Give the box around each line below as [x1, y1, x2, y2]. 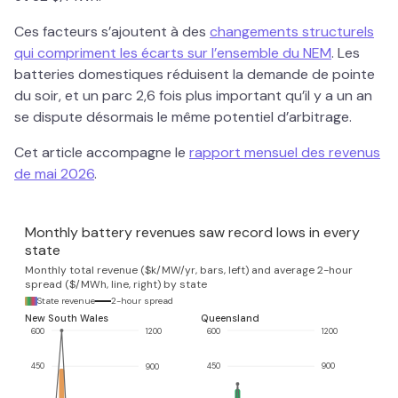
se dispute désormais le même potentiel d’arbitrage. [14, 107, 352, 126]
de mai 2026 [14, 164, 94, 183]
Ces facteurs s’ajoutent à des [14, 22, 210, 41]
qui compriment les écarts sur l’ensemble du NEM [14, 44, 331, 62]
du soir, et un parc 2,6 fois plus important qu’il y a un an [14, 86, 372, 105]
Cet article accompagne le [14, 143, 189, 162]
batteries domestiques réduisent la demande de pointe [14, 65, 375, 84]
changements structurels [210, 22, 374, 41]
